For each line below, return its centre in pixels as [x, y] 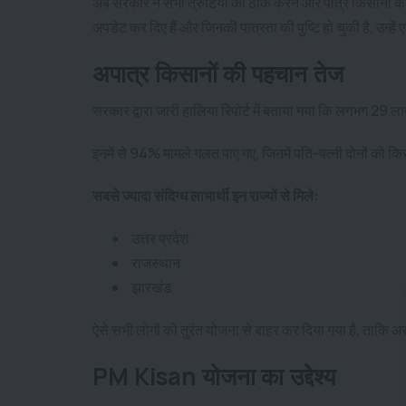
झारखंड [150, 287]
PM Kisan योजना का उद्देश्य [214, 376]
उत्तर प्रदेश [159, 238]
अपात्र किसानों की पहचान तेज [218, 73]
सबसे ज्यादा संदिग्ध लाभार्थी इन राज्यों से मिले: [206, 195]
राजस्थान [155, 262]
